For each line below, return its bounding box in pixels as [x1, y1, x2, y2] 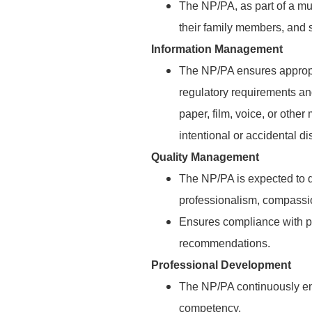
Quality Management [151, 151, 259, 163]
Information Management [151, 43, 283, 55]
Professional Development [151, 259, 291, 271]
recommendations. [179, 237, 270, 249]
